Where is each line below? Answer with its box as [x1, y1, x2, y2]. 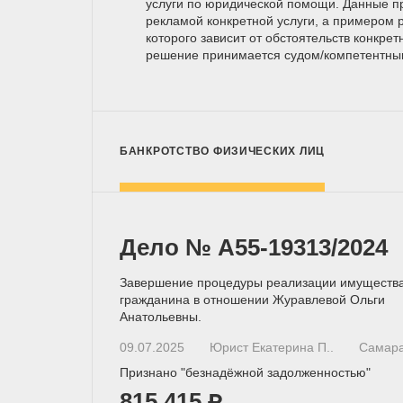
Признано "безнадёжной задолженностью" [120, 364, 371, 380]
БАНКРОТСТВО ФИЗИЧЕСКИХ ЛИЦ [120, 144, 326, 157]
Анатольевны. [120, 309, 201, 324]
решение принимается [146, 47, 284, 62]
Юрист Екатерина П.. [210, 339, 335, 354]
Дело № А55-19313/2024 [120, 233, 388, 261]
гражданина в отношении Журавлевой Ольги [120, 291, 385, 307]
